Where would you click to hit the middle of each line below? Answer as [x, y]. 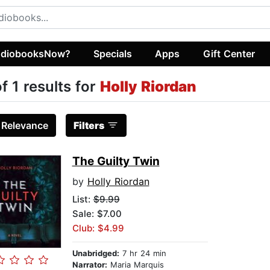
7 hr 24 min [143, 253]
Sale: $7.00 [97, 214]
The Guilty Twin [116, 162]
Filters [89, 126]
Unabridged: [96, 253]
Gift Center [229, 53]
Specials [113, 53]
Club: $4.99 [98, 228]
